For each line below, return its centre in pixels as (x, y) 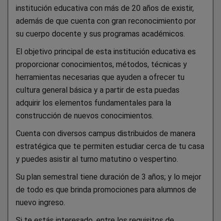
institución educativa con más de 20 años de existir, (105, 8)
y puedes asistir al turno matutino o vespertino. (97, 159)
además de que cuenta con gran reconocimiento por (106, 21)
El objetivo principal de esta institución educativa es (106, 51)
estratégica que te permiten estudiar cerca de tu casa (110, 146)
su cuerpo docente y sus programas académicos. (100, 34)
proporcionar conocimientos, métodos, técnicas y (101, 64)
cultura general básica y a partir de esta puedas (98, 90)
